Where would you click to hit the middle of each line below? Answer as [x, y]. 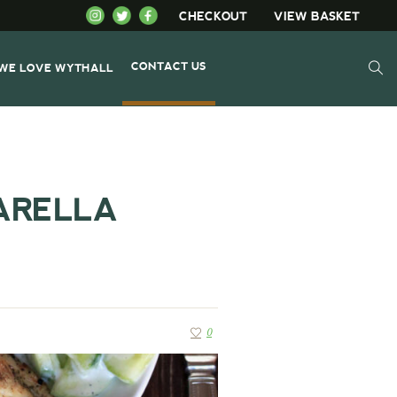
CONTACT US [169, 66]
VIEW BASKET [317, 16]
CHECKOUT [214, 16]
